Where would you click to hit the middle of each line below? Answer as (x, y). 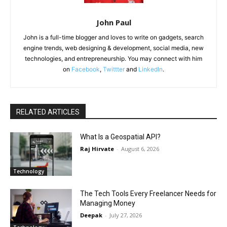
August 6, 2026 (140, 148)
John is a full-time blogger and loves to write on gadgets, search (113, 37)
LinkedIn (150, 69)
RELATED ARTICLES (48, 112)
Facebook (86, 69)
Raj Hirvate (97, 148)
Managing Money (108, 203)
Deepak (91, 215)
